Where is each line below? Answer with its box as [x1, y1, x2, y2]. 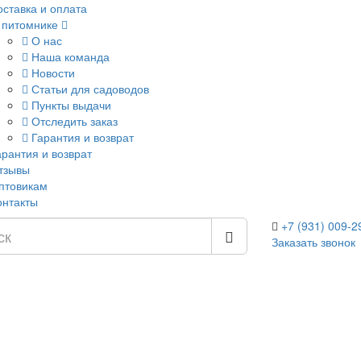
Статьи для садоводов [27, 81, 149, 97]
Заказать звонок [271, 234, 355, 250]
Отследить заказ [27, 113, 118, 129]
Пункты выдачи [27, 97, 111, 113]
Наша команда [27, 48, 110, 64]
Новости [27, 64, 75, 81]
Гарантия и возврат [27, 129, 134, 145]
